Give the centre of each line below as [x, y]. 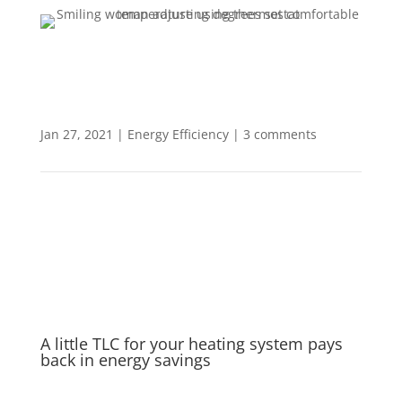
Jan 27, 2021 [76, 134]
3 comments [280, 134]
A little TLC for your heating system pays [191, 344]
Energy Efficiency [178, 134]
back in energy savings [125, 360]
